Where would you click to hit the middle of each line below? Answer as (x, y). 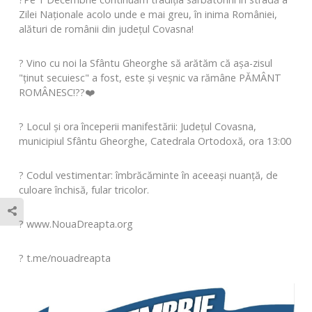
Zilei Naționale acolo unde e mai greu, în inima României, (148, 14)
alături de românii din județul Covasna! (106, 29)
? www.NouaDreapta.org (76, 224)
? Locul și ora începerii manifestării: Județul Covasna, (138, 126)
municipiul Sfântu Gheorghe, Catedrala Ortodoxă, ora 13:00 (155, 141)
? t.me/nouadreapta (65, 258)
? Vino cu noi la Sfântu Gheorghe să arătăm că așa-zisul (146, 63)
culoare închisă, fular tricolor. (84, 190)
